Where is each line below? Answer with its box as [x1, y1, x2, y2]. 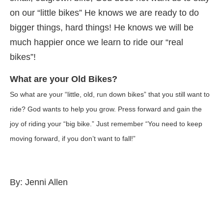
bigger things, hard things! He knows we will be [10, 23, 193, 33]
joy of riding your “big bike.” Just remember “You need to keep [10, 120, 202, 128]
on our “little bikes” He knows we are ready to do [10, 8, 199, 18]
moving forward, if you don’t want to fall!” [10, 135, 136, 143]
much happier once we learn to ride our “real [10, 37, 183, 48]
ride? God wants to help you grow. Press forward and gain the [10, 105, 202, 113]
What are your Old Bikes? [10, 74, 117, 84]
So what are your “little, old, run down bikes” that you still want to [10, 90, 210, 99]
